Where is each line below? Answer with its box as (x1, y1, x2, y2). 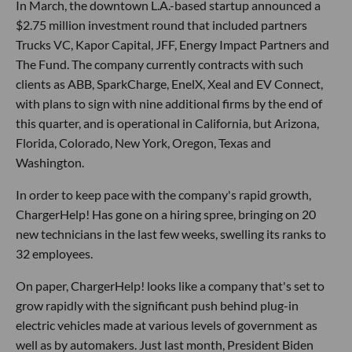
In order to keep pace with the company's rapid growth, (16, 186, 311, 202)
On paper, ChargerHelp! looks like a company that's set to (16, 277, 324, 293)
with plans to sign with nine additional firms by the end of (16, 95, 322, 111)
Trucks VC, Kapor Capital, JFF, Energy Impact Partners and (16, 36, 329, 52)
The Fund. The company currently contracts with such (16, 56, 303, 71)
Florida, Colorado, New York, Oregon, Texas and (16, 134, 271, 150)
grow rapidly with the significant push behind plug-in (16, 297, 299, 313)
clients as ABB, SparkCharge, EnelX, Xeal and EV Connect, (16, 75, 323, 91)
